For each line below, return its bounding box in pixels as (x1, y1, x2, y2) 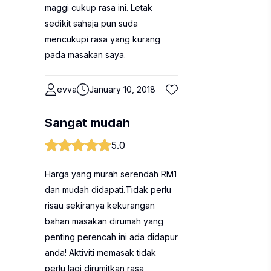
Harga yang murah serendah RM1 (45, 169, 177, 179)
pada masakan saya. (45, 50, 126, 60)
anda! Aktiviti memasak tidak (45, 247, 156, 258)
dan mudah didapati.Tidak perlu (45, 184, 171, 195)
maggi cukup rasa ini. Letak (45, 2, 152, 13)
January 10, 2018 (89, 84, 155, 94)
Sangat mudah (45, 116, 130, 130)
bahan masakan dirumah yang (45, 216, 163, 226)
